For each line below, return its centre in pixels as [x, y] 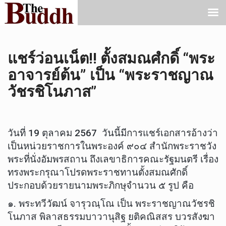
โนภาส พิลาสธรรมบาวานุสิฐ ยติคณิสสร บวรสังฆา [111, 216]
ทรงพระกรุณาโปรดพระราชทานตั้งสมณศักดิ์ [98, 173]
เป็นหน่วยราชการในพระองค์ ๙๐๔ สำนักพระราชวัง [112, 146]
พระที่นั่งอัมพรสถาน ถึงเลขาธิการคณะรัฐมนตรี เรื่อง [113, 159]
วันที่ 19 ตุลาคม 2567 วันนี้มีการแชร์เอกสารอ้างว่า [113, 133]
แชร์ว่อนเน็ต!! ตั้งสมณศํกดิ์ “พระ [111, 58]
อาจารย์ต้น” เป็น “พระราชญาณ [110, 75]
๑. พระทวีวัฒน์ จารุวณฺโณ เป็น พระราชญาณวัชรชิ [111, 203]
